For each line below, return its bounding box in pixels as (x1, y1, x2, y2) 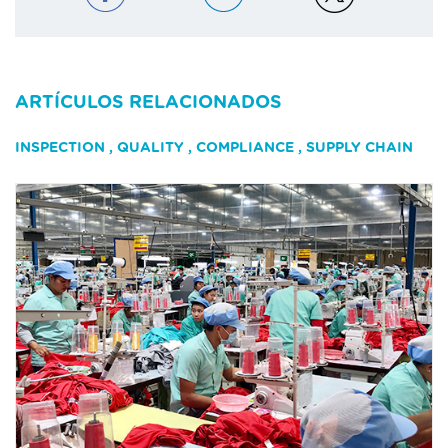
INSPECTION (15, 140, 105, 155)
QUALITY (117, 140, 184, 155)
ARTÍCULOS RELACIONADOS (15, 93, 282, 112)
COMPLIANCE (196, 140, 294, 155)
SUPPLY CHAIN (306, 140, 413, 155)
